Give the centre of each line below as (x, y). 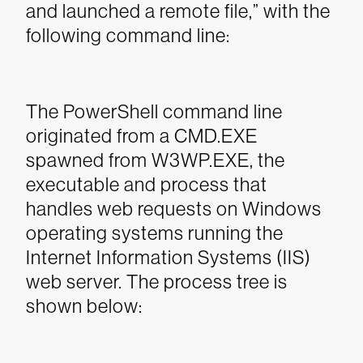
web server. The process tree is (157, 282)
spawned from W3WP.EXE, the (156, 160)
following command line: (128, 35)
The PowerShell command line (154, 111)
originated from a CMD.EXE (142, 136)
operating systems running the (155, 233)
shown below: (84, 306)
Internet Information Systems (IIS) (169, 257)
